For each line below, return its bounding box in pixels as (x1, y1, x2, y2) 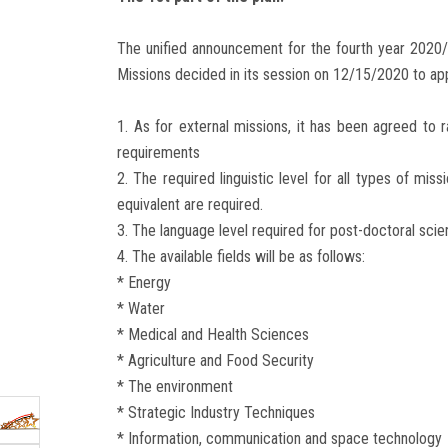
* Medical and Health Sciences (117, 325, 309, 345)
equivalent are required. (117, 195, 263, 215)
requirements (117, 143, 200, 163)
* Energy (117, 273, 171, 293)
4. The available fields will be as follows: (117, 247, 365, 267)
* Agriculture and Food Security (117, 351, 314, 371)
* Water (117, 299, 165, 319)
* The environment (117, 377, 233, 397)
